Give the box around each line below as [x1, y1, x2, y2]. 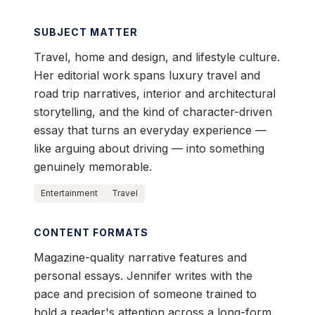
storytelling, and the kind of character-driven [34, 105, 272, 120]
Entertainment [41, 188, 98, 199]
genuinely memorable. [34, 160, 152, 174]
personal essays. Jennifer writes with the [34, 269, 252, 283]
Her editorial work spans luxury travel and [34, 68, 260, 83]
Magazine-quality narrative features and [34, 250, 247, 265]
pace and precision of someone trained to [34, 287, 257, 302]
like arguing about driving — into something [34, 141, 264, 156]
